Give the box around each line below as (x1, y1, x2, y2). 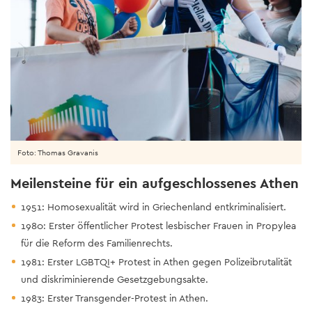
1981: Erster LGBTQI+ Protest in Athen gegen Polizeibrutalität (21, 255, 292, 268)
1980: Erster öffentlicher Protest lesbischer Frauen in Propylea (21, 219, 296, 232)
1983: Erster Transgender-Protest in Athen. (21, 291, 208, 304)
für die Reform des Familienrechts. (21, 236, 173, 249)
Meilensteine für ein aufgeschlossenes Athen (10, 173, 299, 192)
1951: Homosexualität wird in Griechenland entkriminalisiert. (21, 200, 286, 213)
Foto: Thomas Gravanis (17, 147, 98, 157)
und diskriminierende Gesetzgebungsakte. (21, 272, 208, 286)
